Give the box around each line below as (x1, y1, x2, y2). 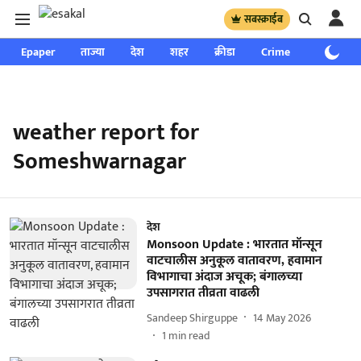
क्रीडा (214, 43, 235, 61)
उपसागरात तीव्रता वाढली (146, 282, 259, 304)
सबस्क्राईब (244, 10, 283, 27)
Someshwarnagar (13, 143, 186, 180)
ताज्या (81, 43, 105, 61)
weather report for (13, 114, 199, 151)
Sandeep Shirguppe (146, 308, 238, 327)
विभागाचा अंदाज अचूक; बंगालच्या (146, 266, 302, 288)
